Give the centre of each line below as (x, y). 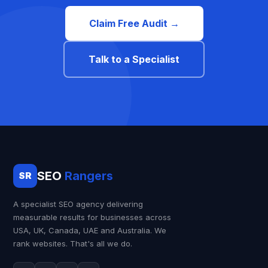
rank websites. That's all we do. (73, 243)
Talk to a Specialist (134, 59)
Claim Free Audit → (134, 23)
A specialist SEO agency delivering (78, 204)
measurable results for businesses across (92, 217)
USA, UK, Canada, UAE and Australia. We (90, 230)
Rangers (89, 176)
